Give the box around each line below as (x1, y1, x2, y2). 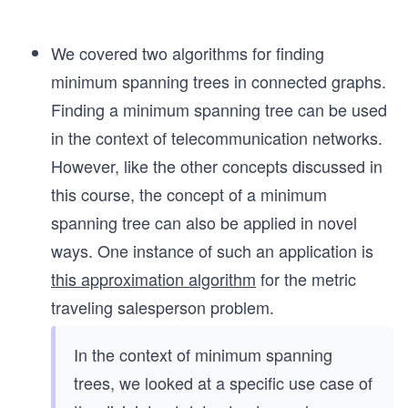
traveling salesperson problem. (51, 295, 274, 320)
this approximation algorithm (51, 267, 256, 291)
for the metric (256, 267, 356, 291)
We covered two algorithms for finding (51, 41, 324, 66)
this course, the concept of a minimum (51, 182, 327, 207)
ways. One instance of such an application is (51, 239, 373, 263)
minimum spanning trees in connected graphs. (51, 69, 386, 94)
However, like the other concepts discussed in (51, 154, 382, 178)
